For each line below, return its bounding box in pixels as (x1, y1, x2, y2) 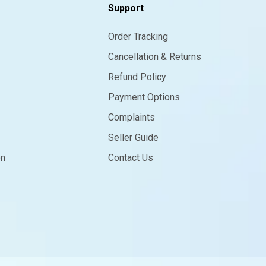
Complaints (107, 111, 155, 123)
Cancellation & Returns (107, 50, 201, 62)
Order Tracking (107, 30, 168, 42)
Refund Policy (107, 71, 166, 83)
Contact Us (107, 151, 153, 163)
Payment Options (107, 91, 180, 103)
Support (107, 2, 144, 14)
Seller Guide (107, 131, 159, 143)
